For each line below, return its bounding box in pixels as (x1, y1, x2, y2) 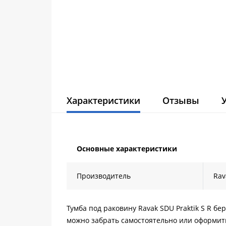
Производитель (77, 171, 131, 181)
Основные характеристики (77, 144, 177, 153)
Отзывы (162, 94, 199, 106)
